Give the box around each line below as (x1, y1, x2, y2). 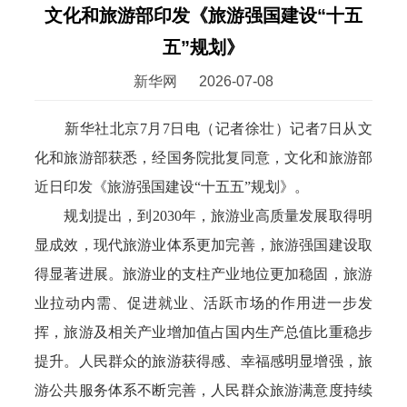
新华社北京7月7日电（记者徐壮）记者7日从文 (35, 121, 372, 136)
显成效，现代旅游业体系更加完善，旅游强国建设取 (35, 237, 372, 253)
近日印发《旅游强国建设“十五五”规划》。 (35, 179, 310, 194)
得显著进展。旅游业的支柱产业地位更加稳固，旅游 (35, 266, 372, 282)
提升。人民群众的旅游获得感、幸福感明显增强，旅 (35, 353, 372, 369)
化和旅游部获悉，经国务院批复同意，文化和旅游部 (35, 150, 372, 165)
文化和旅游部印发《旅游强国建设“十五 (44, 5, 362, 25)
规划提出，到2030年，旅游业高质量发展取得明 (35, 208, 372, 223)
